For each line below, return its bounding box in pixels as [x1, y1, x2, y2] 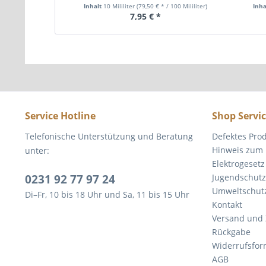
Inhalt [84, 2, 104, 10]
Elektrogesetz [212, 158, 265, 169]
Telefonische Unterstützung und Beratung [25, 131, 193, 142]
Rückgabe [212, 226, 251, 237]
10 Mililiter [103, 2, 137, 10]
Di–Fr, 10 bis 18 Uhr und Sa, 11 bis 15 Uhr [25, 189, 189, 200]
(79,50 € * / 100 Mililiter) [137, 2, 208, 10]
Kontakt [212, 199, 242, 210]
